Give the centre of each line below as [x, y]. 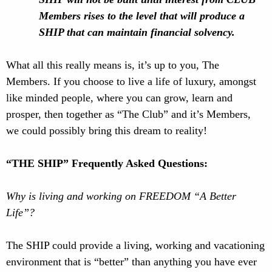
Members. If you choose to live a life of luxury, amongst [131, 81]
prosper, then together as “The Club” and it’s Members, [128, 114]
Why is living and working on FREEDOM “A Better [121, 196]
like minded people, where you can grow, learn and [119, 98]
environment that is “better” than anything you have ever [131, 262]
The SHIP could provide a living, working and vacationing [135, 245]
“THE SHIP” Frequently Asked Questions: [107, 163]
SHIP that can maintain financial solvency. [137, 32]
